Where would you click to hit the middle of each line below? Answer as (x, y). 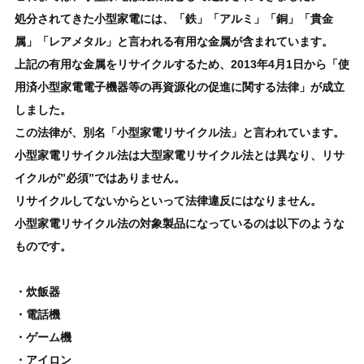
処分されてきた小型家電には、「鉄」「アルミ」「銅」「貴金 (173, 18)
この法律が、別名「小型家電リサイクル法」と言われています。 (179, 132)
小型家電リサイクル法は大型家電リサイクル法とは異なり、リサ (179, 155)
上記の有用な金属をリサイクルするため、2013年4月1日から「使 (182, 64)
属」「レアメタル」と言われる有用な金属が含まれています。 (173, 41)
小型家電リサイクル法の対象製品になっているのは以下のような (179, 223)
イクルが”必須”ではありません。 (100, 178)
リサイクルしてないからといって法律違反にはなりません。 (168, 200)
